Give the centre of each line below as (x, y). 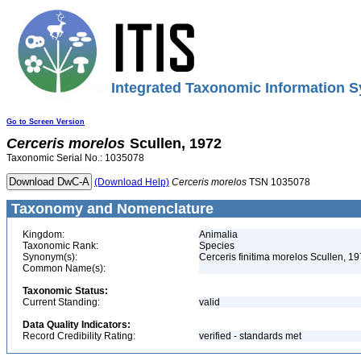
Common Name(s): (64, 268)
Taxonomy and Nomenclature (110, 209)
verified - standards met (250, 336)
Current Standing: (61, 302)
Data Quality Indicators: (77, 325)
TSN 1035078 (278, 182)
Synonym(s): (50, 257)
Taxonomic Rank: (60, 246)
